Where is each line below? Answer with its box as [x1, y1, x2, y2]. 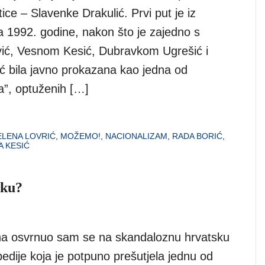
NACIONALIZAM [105, 131, 167, 141]
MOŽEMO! [60, 131, 101, 141]
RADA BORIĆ [172, 131, 222, 141]
